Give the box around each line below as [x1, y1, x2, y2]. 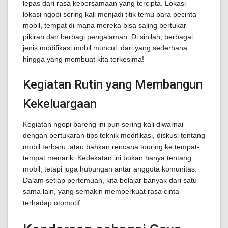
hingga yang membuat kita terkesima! [23, 55, 144, 63]
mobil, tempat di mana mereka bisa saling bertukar [23, 21, 186, 30]
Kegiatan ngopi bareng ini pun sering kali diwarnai [23, 120, 183, 128]
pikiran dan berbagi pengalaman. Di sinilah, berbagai [23, 33, 193, 41]
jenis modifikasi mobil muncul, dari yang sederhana [23, 44, 187, 52]
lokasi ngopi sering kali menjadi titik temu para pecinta [23, 10, 196, 18]
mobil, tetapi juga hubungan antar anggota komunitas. [23, 165, 197, 173]
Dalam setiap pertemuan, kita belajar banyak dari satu [23, 176, 197, 184]
